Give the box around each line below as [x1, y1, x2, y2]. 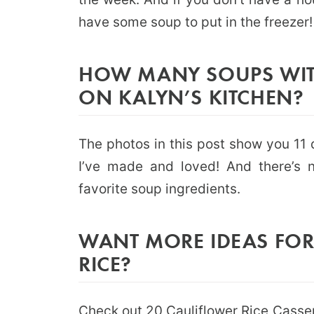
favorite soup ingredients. [78, 181, 240, 197]
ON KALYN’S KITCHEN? [78, 83, 304, 110]
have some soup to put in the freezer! [78, 14, 313, 30]
